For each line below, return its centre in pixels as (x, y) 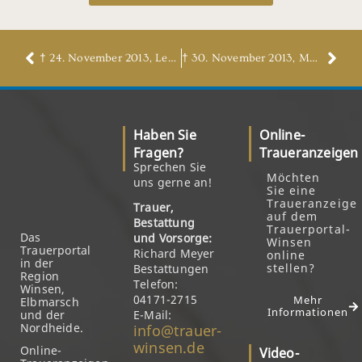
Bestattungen (171, 269)
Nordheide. (52, 328)
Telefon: (156, 284)
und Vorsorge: (173, 238)
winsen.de (169, 347)
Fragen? (159, 153)
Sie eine (291, 190)
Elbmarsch (50, 302)
